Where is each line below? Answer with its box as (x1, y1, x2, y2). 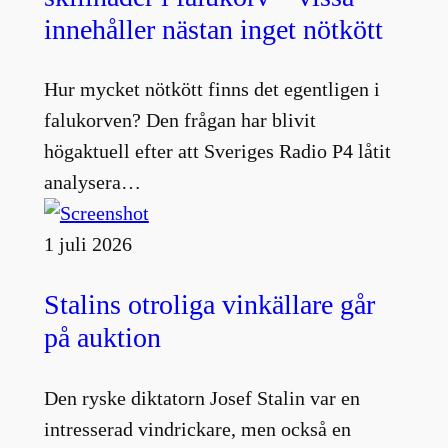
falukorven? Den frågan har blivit (43, 109, 316, 132)
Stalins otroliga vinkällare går (43, 289, 375, 321)
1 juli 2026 (43, 233, 132, 256)
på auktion (43, 322, 161, 354)
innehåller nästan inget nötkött (43, 13, 383, 45)
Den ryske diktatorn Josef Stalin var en (43, 386, 360, 409)
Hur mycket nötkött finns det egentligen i (43, 78, 380, 101)
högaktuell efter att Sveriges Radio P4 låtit (43, 140, 391, 163)
